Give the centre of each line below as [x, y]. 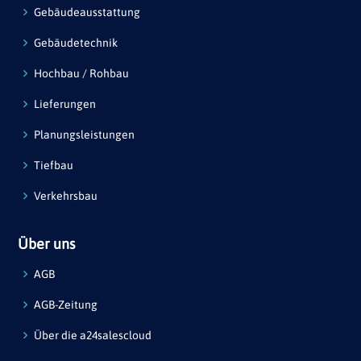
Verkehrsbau [66, 196]
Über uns [46, 244]
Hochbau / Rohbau [81, 74]
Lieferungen [65, 104]
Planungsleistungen [84, 135]
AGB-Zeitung [66, 305]
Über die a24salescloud [93, 336]
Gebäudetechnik [76, 43]
